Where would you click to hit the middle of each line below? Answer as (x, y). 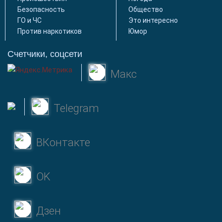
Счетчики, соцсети (45, 54)
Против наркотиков (50, 31)
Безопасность (41, 9)
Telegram (76, 108)
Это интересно (153, 20)
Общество (146, 9)
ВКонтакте (63, 142)
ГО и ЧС (29, 20)
